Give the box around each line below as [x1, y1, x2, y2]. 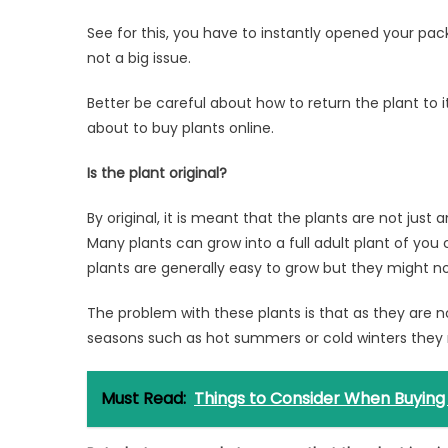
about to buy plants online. [87, 117, 274, 138]
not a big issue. [87, 47, 191, 68]
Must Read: [101, 386, 186, 410]
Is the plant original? [87, 162, 227, 183]
